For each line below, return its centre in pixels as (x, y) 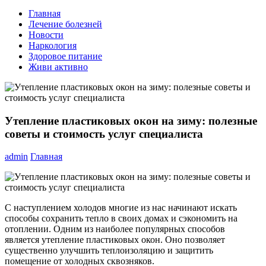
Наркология (53, 45)
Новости (46, 35)
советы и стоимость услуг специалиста (104, 134)
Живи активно (58, 67)
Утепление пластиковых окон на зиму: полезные (131, 121)
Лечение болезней (65, 24)
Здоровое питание (65, 56)
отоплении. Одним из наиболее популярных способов (115, 229)
